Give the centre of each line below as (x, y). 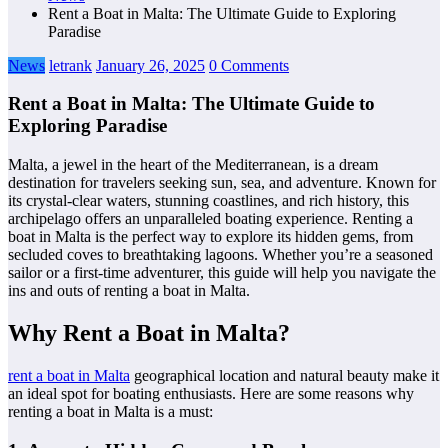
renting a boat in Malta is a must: (110, 411)
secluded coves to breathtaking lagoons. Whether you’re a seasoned (220, 255)
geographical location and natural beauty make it (284, 375)
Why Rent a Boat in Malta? (149, 332)
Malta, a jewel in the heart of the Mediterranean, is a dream (193, 165)
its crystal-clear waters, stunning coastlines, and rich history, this (208, 201)
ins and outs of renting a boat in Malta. (129, 291)
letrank (70, 65)
